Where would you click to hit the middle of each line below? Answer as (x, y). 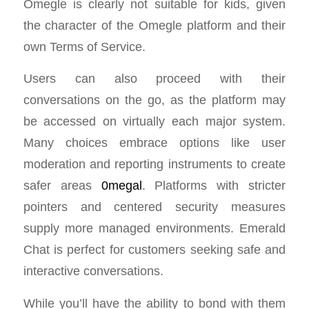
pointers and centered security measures (154, 207)
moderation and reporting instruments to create (154, 164)
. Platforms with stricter (214, 186)
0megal (121, 186)
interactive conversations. (93, 271)
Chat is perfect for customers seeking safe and (154, 250)
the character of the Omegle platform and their (154, 25)
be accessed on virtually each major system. (154, 121)
